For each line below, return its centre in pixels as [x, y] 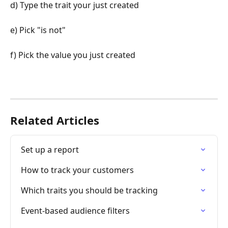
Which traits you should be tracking [89, 190]
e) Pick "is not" [38, 30]
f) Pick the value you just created [73, 55]
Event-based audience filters [75, 210]
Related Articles [55, 120]
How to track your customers [77, 170]
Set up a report [50, 149]
